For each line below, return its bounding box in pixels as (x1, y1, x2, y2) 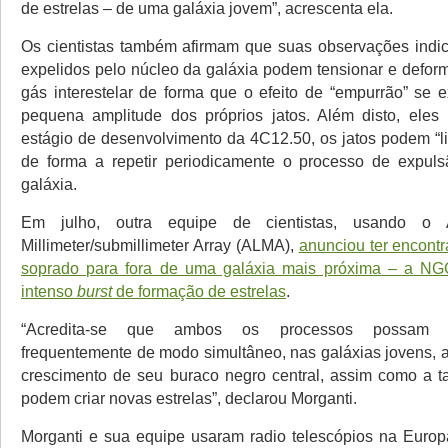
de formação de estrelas (112, 282, 286, 301)
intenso (21, 282, 77, 301)
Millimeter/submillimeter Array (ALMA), (21, 236, 299, 255)
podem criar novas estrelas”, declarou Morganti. (21, 389, 357, 408)
